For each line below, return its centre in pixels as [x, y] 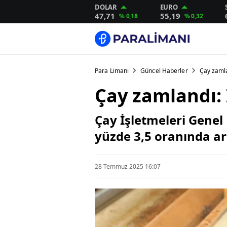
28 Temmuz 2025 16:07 [128, 166]
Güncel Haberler [164, 71]
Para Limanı [112, 71]
